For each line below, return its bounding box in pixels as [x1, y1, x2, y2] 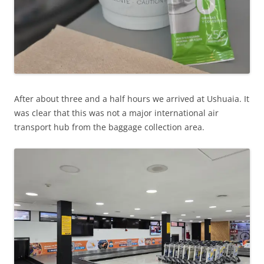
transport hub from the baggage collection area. [14, 121, 204, 133]
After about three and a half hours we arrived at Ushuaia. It [14, 93, 249, 105]
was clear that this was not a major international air [14, 107, 219, 119]
